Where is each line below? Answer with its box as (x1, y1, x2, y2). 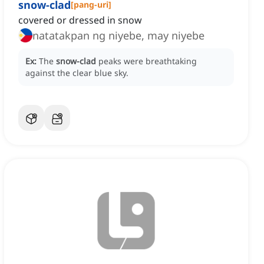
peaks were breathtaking (98, 55, 197, 67)
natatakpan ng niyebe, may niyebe (32, 28, 204, 43)
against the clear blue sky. (25, 67, 128, 79)
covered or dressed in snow (18, 14, 142, 27)
